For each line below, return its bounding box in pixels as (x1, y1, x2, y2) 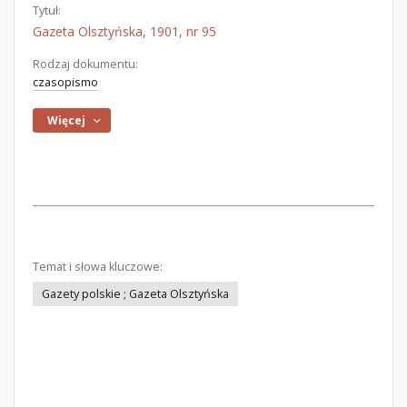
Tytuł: (33, 3, 61, 18)
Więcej (47, 113, 86, 128)
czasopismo (33, 74, 98, 90)
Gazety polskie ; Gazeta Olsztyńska (42, 286, 229, 302)
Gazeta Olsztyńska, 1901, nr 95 (33, 23, 216, 40)
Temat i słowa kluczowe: (33, 259, 163, 274)
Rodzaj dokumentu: (33, 56, 138, 72)
